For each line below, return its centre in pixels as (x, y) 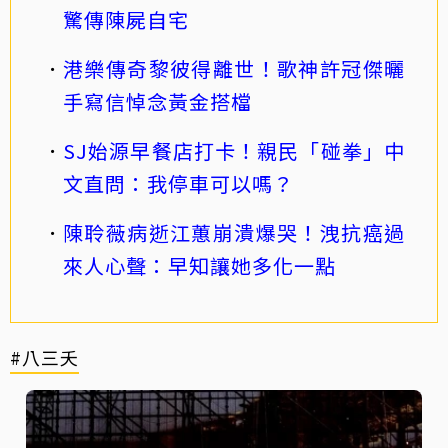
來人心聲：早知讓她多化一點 (199, 266)
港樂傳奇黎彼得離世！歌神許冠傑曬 (234, 69)
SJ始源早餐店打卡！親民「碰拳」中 (234, 151)
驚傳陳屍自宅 (126, 20)
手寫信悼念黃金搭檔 (157, 102)
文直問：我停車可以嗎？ (178, 184)
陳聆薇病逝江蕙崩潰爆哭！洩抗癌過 (234, 233)
